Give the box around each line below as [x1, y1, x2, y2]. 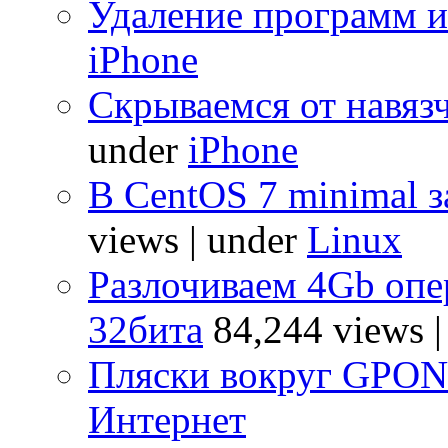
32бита [88, 307, 203, 351]
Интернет [88, 397, 246, 441]
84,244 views [213, 307, 424, 351]
